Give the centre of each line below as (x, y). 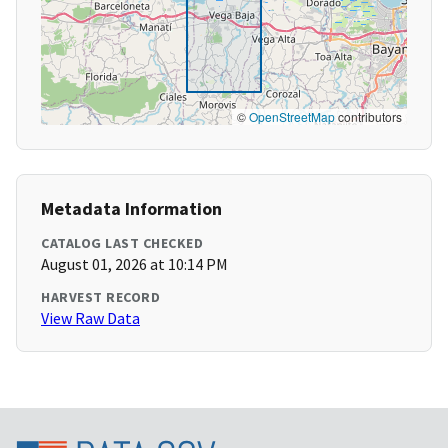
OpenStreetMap (292, 117)
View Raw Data (90, 318)
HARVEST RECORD (100, 297)
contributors (368, 117)
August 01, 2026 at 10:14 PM (134, 264)
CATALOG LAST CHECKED (122, 243)
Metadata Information (131, 209)
